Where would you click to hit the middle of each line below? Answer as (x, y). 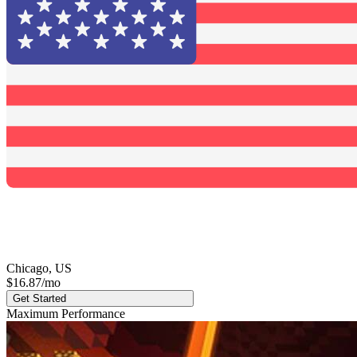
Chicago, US (39, 269)
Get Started (41, 299)
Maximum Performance (66, 314)
